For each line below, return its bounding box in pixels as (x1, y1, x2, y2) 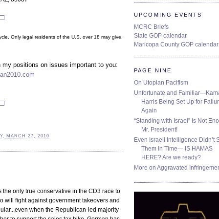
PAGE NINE (134, 67, 172, 74)
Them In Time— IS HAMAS (141, 145, 213, 153)
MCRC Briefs (134, 23, 169, 31)
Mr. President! (141, 126, 177, 133)
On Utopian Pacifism (134, 79, 188, 87)
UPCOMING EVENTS (134, 11, 202, 18)
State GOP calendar (134, 32, 187, 40)
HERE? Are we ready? (141, 154, 201, 161)
